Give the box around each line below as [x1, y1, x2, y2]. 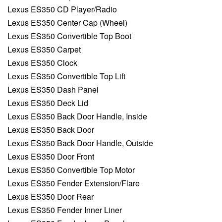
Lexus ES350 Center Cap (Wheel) [7, 17, 127, 29]
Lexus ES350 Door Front [7, 151, 94, 163]
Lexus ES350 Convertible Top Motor [7, 164, 135, 176]
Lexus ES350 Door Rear [7, 191, 94, 203]
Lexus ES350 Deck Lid [7, 97, 88, 109]
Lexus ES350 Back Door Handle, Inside [7, 111, 147, 122]
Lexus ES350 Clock [7, 57, 77, 69]
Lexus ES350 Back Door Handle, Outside [7, 137, 153, 149]
